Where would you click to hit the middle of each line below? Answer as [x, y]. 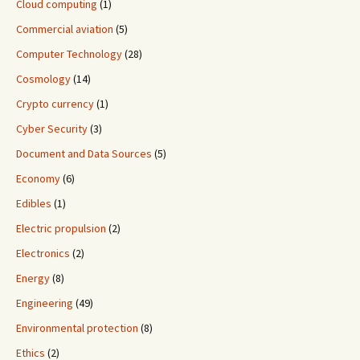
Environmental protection [77, 328]
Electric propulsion [61, 229]
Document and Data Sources [84, 154]
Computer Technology [69, 54]
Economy [38, 179]
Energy [33, 278]
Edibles [34, 204]
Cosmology [43, 79]
